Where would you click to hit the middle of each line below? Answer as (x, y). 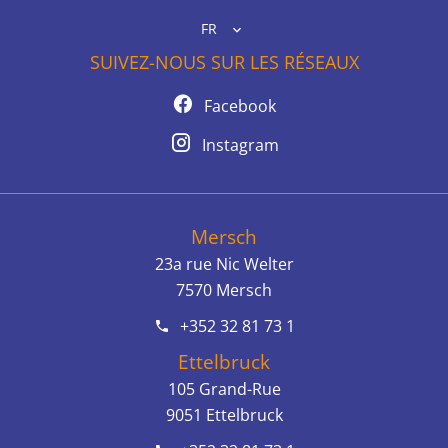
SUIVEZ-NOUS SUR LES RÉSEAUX (224, 61)
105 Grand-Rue (224, 388)
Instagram (240, 144)
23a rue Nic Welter (224, 263)
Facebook (240, 105)
